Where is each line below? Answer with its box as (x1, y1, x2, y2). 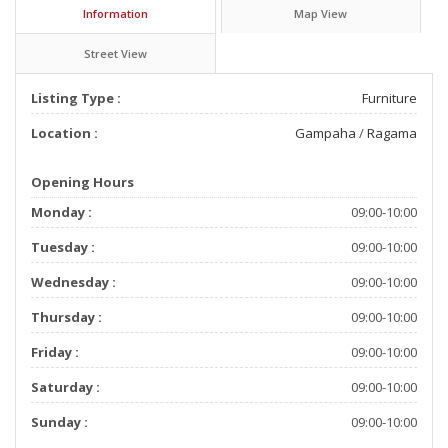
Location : (31, 123, 98, 142)
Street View (83, 45, 147, 61)
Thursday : (31, 307, 102, 326)
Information (82, 5, 148, 21)
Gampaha (295, 123, 356, 142)
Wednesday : (31, 272, 116, 291)
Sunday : (31, 412, 88, 431)
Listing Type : (31, 88, 121, 107)
